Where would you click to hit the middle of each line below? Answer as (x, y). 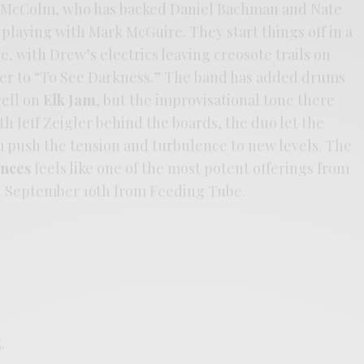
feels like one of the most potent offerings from (191, 168)
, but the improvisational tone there (216, 100)
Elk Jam (70, 100)
